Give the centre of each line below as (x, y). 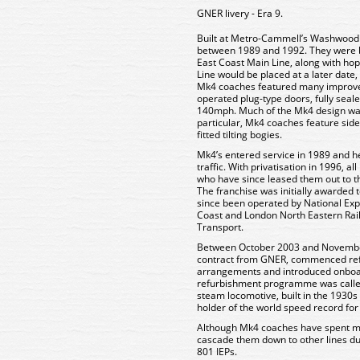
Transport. (220, 227)
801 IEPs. (217, 352)
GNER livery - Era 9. (240, 13)
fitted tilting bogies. (239, 135)
